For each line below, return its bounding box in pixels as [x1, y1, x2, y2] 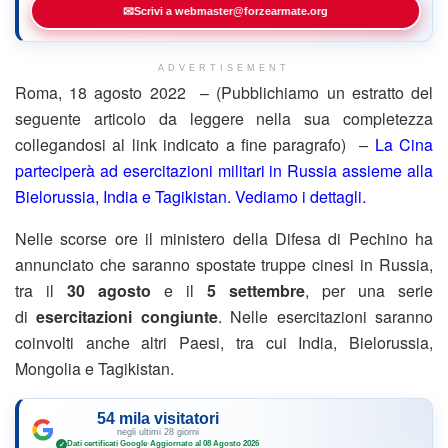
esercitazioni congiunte [36, 304, 218, 328]
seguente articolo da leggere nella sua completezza [15, 106, 433, 130]
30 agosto [67, 278, 151, 302]
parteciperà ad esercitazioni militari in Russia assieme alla [15, 158, 433, 182]
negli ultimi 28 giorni [116, 426, 199, 437]
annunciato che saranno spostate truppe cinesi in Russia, [15, 252, 433, 276]
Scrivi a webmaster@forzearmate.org [133, 4, 329, 17]
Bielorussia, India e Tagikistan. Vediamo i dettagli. [15, 184, 366, 208]
